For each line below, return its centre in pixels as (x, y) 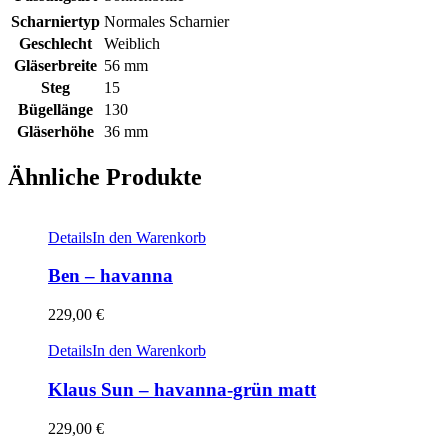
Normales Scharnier (166, 21)
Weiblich (132, 43)
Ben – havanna (110, 276)
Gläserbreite (55, 65)
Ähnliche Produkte (105, 176)
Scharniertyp (55, 21)
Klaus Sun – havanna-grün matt (182, 389)
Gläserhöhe (55, 131)
